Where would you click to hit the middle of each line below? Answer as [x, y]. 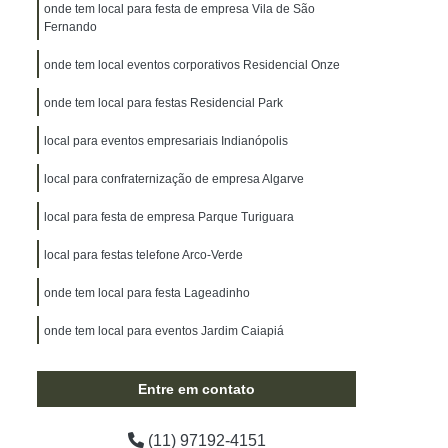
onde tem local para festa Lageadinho [147, 293]
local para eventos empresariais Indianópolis [166, 141]
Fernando [70, 27]
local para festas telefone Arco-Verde [143, 255]
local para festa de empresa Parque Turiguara [169, 217]
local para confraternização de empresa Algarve [174, 179]
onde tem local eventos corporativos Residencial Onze [192, 65]
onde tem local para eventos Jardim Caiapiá [164, 331]
